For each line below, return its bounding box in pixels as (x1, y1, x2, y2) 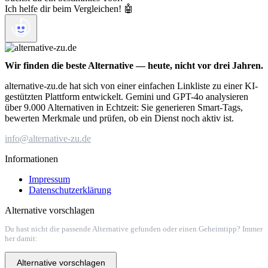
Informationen (5, 154, 58, 165)
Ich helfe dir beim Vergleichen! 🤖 (5, 4, 133, 14)
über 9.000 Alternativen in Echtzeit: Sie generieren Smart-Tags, (5, 102, 243, 113)
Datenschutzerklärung (29, 185, 111, 196)
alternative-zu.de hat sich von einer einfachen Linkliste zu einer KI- (5, 81, 258, 92)
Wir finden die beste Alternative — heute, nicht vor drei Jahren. (5, 60, 263, 71)
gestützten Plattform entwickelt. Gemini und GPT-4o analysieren (5, 92, 248, 102)
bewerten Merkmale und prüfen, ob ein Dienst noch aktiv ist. (5, 113, 234, 124)
